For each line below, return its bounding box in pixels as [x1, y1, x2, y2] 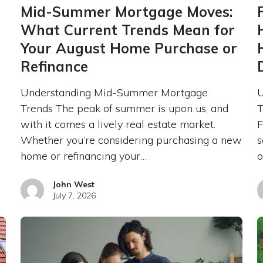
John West [52, 178, 95, 190]
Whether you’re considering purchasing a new [20, 133, 242, 147]
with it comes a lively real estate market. [20, 117, 215, 131]
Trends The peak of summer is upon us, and [20, 101, 228, 115]
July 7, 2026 [52, 190, 96, 201]
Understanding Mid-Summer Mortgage [20, 85, 208, 99]
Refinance [20, 57, 88, 75]
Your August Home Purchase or [20, 39, 237, 57]
